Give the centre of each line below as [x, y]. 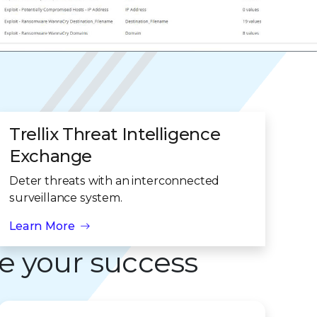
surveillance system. [66, 198]
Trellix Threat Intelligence [115, 134]
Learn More [42, 226]
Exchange [51, 156]
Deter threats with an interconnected [115, 181]
